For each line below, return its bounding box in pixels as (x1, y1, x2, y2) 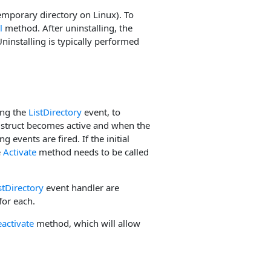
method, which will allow (34, 217, 140, 229)
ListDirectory (28, 105, 82, 118)
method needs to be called (36, 145, 149, 158)
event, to (82, 105, 120, 118)
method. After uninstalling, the (2, 22, 132, 34)
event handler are (44, 181, 119, 194)
